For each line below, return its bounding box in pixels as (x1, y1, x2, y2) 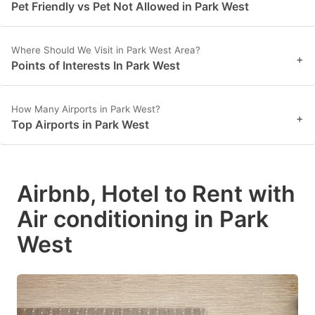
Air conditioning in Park (17, 205, 269, 233)
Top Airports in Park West (11, 117, 149, 132)
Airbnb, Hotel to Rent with (17, 180, 295, 208)
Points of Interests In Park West (11, 58, 180, 73)
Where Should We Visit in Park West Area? (11, 44, 200, 56)
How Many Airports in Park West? (11, 103, 160, 115)
